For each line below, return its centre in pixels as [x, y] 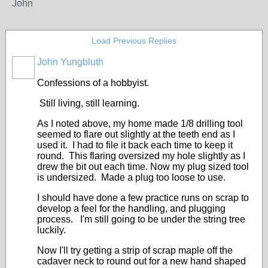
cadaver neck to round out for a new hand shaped [141, 261]
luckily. [51, 230]
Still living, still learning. [88, 103]
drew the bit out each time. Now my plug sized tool [143, 167]
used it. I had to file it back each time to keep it [135, 145]
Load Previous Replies [134, 41]
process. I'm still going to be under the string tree [141, 219]
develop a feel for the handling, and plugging [131, 208]
